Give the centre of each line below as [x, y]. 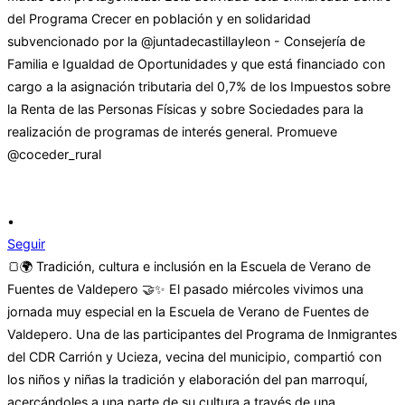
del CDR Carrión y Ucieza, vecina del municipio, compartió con [194, 357]
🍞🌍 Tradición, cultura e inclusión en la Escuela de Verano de [189, 267]
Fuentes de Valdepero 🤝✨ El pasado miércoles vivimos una [185, 289]
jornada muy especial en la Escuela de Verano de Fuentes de [188, 312]
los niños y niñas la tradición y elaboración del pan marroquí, [188, 380]
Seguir [26, 244]
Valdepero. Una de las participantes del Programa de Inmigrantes [202, 334]
